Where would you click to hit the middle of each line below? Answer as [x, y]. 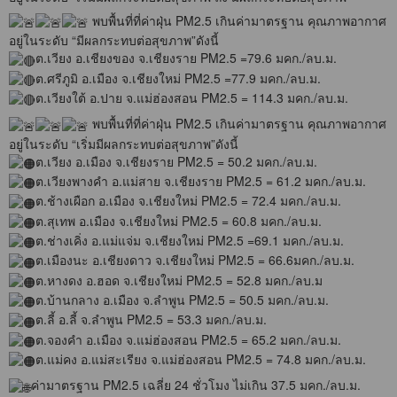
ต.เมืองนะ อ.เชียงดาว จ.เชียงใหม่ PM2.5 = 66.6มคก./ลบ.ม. [195, 260]
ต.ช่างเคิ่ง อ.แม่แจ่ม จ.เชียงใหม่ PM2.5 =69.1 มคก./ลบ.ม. [190, 240]
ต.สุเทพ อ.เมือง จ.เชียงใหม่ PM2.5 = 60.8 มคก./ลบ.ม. [179, 220]
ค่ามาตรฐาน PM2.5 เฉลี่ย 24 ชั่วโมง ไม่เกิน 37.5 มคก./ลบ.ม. [196, 385]
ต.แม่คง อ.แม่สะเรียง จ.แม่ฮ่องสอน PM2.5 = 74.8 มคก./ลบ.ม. [201, 358]
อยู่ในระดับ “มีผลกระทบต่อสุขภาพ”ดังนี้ [114, 40]
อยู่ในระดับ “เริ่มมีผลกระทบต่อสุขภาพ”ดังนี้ [124, 143]
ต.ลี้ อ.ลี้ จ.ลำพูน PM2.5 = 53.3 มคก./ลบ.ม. [151, 319]
